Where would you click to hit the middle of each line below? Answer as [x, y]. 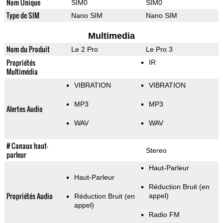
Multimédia [22, 72]
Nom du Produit [28, 49]
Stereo [156, 151]
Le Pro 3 [159, 50]
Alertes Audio [24, 109]
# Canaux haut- [27, 146]
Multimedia [111, 36]
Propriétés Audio [29, 196]
